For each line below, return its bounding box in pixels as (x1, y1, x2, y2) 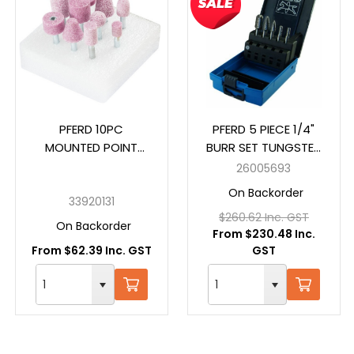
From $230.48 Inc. (212, 225, 315, 242)
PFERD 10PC (59, 120, 124, 137)
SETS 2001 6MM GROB (31, 156, 152, 174)
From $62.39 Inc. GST (31, 242, 152, 258)
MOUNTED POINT (45, 138, 138, 156)
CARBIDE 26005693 (209, 156, 318, 174)
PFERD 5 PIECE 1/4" (213, 120, 315, 137)
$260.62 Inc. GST (218, 209, 309, 225)
